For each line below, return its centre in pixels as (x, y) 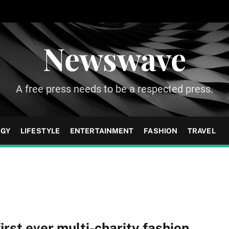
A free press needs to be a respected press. (114, 89)
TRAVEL (202, 131)
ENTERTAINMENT (102, 131)
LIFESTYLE (40, 131)
